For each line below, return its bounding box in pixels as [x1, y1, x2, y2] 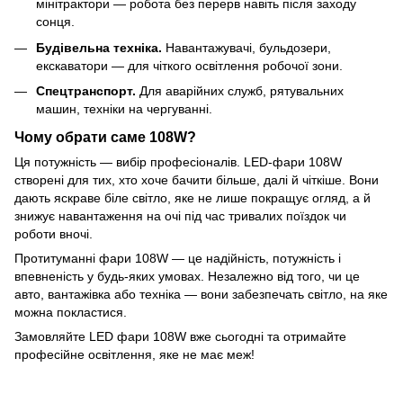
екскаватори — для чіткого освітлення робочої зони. [36, 58, 343, 73]
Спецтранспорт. [36, 84, 136, 99]
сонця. [36, 14, 75, 30]
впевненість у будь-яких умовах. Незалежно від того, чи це [14, 268, 360, 283]
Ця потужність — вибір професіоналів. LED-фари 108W [14, 154, 342, 169]
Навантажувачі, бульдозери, [162, 40, 331, 55]
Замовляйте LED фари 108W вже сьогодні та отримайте [14, 328, 346, 344]
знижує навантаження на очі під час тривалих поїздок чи [14, 208, 346, 223]
